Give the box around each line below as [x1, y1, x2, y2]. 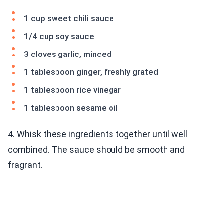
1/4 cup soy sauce [24, 31, 94, 42]
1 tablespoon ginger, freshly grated [24, 67, 158, 77]
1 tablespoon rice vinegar [24, 85, 121, 95]
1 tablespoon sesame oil [24, 103, 117, 113]
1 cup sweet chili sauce [24, 13, 114, 24]
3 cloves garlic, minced [24, 49, 111, 59]
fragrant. [8, 160, 43, 170]
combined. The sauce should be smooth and [8, 144, 185, 155]
